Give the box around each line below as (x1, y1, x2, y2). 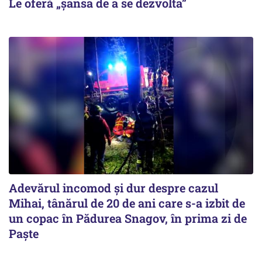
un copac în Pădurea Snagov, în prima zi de (9, 211, 247, 226)
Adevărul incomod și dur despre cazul (9, 180, 218, 196)
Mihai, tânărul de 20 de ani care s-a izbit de (9, 195, 245, 211)
